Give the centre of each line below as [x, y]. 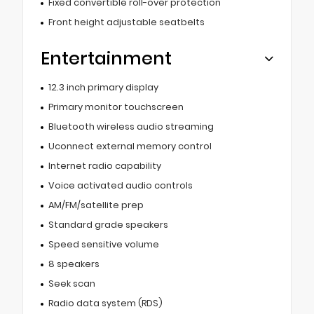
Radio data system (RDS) [105, 303]
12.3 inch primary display [103, 87]
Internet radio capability [104, 165]
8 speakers [74, 264]
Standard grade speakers [108, 224]
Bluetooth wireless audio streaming [131, 126]
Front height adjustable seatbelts [126, 22]
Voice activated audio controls [120, 185]
